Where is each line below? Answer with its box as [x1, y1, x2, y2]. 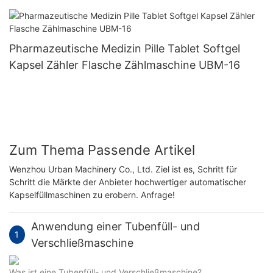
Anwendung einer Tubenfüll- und [30, 220, 200, 233]
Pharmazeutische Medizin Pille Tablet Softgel [9, 42, 240, 55]
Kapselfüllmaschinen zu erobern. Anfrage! [9, 190, 175, 200]
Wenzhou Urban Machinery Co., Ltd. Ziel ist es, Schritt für [9, 164, 237, 175]
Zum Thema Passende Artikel [9, 142, 195, 158]
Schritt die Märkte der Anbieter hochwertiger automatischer [9, 177, 246, 188]
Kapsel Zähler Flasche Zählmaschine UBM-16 [9, 58, 240, 72]
